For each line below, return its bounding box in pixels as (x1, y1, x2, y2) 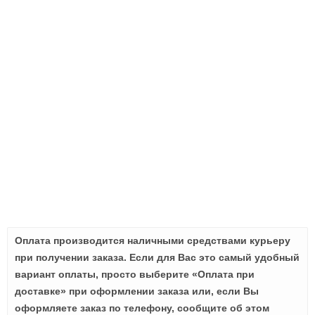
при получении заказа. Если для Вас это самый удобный (15, 252, 300, 263)
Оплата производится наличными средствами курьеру (15, 235, 290, 246)
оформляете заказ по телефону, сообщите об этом (15, 302, 269, 314)
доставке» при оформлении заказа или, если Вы (15, 285, 259, 297)
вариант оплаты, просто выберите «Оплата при (15, 269, 255, 280)
